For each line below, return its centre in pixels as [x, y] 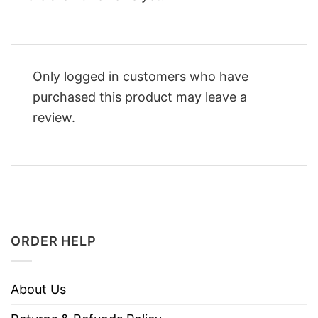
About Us [38, 289]
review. [54, 117]
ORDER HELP [54, 241]
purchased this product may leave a [140, 97]
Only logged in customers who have [141, 76]
